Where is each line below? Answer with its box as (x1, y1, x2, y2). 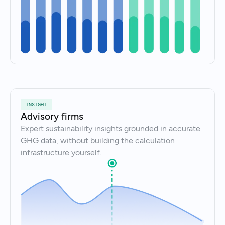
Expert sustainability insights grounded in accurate (21, 124, 200, 134)
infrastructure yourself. (21, 148, 101, 158)
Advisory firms (21, 110, 83, 123)
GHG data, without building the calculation (21, 136, 175, 146)
